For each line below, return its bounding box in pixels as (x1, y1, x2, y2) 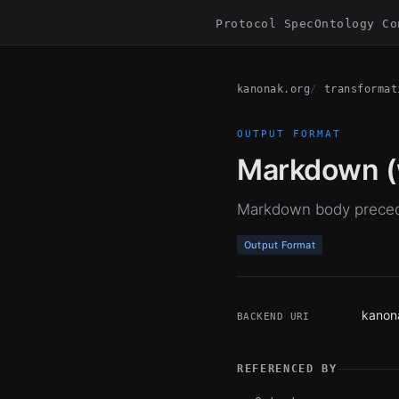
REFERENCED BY (237, 362, 338, 375)
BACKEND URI (237, 311, 310, 322)
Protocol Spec (216, 17, 314, 30)
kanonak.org (237, 83, 311, 95)
